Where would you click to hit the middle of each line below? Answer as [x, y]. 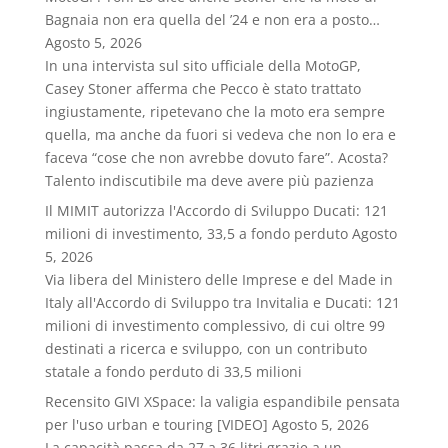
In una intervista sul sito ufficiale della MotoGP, [202, 65]
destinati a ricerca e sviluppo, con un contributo [205, 348]
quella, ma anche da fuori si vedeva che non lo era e [220, 134]
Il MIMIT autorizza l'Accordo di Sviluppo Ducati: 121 [216, 210]
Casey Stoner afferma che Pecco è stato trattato [202, 88]
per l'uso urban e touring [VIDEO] [156, 424]
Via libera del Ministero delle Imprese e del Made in [218, 279]
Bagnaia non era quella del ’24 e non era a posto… [212, 19]
